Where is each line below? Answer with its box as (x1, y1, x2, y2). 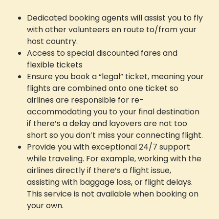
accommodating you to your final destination (27, 106, 199, 117)
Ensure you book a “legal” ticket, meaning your (27, 70, 204, 82)
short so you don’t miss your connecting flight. (27, 129, 203, 141)
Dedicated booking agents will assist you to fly (27, 12, 203, 23)
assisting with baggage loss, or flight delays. (27, 176, 193, 188)
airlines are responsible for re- (27, 94, 144, 106)
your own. (27, 199, 64, 211)
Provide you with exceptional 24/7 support (27, 141, 190, 153)
